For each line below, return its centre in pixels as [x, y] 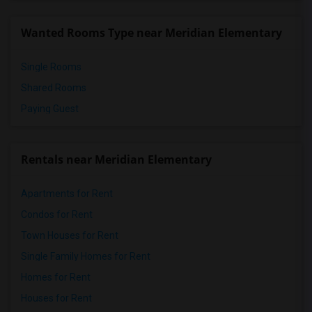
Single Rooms [51, 67]
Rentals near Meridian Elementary [116, 159]
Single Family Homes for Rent [86, 256]
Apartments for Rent [67, 194]
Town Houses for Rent [70, 235]
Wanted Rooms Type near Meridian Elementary [151, 33]
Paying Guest [50, 109]
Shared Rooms [54, 88]
